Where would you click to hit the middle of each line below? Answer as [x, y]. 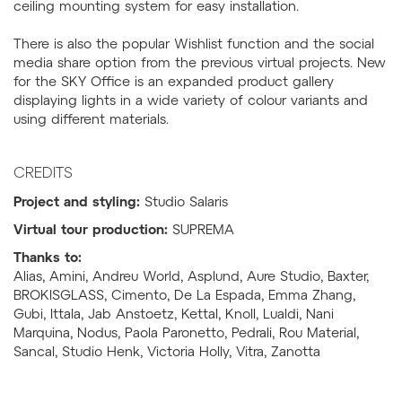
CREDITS [43, 174]
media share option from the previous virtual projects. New [200, 62]
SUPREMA [201, 229]
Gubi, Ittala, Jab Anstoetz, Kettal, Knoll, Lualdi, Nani [174, 314]
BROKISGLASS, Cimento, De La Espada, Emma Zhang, [184, 295]
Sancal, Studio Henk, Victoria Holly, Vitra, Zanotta [167, 351]
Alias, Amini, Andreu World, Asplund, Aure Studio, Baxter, [191, 276]
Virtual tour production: [91, 229]
